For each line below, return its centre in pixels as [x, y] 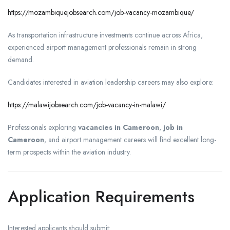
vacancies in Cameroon [119, 127]
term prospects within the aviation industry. [69, 152]
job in [173, 127]
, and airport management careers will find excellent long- [130, 139]
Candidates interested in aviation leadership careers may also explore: [111, 82]
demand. [21, 59]
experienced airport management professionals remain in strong [102, 47]
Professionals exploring [43, 127]
